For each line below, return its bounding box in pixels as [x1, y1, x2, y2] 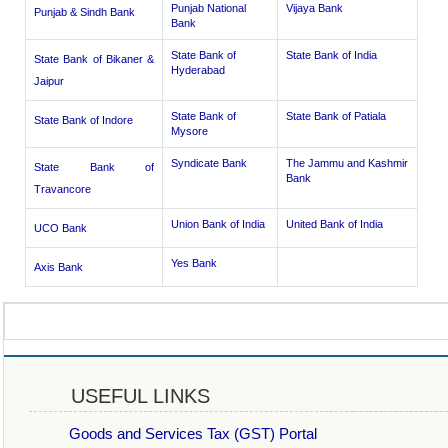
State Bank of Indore [34, 114, 133, 126]
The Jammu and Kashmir [286, 157, 408, 169]
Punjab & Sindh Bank [34, 6, 135, 18]
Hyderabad [171, 64, 225, 76]
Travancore [34, 183, 91, 195]
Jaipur [34, 75, 64, 87]
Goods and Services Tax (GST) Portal [69, 425, 317, 442]
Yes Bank [171, 257, 217, 269]
